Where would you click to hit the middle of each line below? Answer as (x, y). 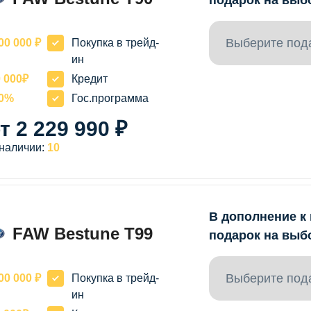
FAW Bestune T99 (83, 233)
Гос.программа (110, 98)
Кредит (90, 78)
